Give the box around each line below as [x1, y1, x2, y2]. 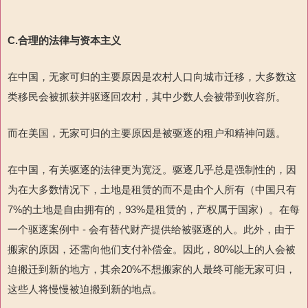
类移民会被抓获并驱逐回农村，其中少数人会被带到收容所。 [8, 90, 286, 102]
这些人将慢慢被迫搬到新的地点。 [8, 283, 162, 295]
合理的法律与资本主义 [18, 34, 121, 46]
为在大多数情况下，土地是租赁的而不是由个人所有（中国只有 [8, 183, 296, 195]
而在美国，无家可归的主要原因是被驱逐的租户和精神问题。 [8, 126, 286, 139]
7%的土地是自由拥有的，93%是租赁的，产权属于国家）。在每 [8, 203, 300, 215]
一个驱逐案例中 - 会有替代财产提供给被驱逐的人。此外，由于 [8, 223, 295, 235]
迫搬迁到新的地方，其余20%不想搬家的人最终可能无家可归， [8, 263, 296, 275]
